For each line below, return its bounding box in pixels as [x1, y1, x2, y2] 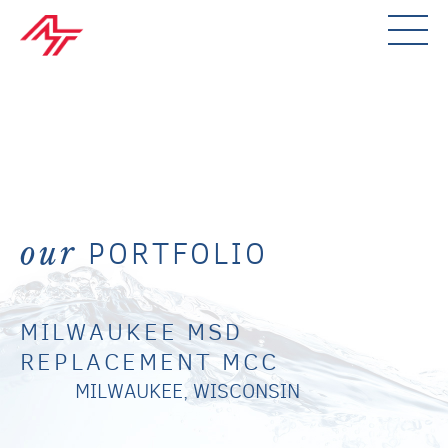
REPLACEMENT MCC [20, 346, 279, 378]
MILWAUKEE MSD [20, 316, 243, 348]
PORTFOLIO [77, 234, 268, 274]
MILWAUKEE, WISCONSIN [75, 378, 300, 405]
